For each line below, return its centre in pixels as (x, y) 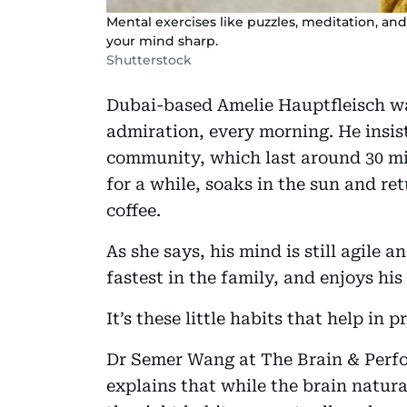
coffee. (134, 210)
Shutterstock (149, 60)
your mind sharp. (162, 40)
